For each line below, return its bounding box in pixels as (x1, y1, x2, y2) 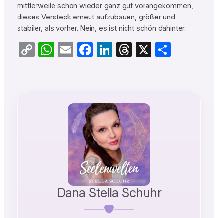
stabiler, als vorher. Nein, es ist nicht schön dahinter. (17, 24, 186, 33)
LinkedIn (112, 40, 169, 59)
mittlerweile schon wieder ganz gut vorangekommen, (17, 1, 193, 11)
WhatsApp (54, 40, 127, 59)
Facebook (92, 40, 159, 59)
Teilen (170, 40, 210, 59)
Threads (131, 40, 188, 59)
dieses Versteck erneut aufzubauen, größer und (17, 13, 175, 22)
